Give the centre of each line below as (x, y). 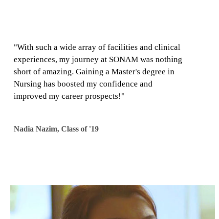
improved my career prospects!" (69, 96)
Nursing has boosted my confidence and (83, 84)
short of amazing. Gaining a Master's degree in (94, 72)
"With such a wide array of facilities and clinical (97, 47)
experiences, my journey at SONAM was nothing (98, 60)
